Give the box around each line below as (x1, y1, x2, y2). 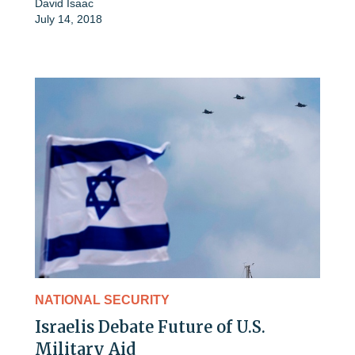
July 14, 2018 (35, 13, 102, 26)
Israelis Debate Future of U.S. (35, 316, 265, 337)
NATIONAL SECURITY (35, 292, 170, 307)
